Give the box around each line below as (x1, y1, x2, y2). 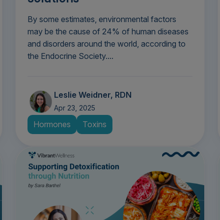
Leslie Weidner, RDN (54, 90, 132, 100)
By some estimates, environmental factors (27, 14, 176, 25)
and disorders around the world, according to (27, 39, 186, 49)
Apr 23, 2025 (54, 104, 95, 112)
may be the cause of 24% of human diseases (27, 27, 189, 37)
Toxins (82, 119, 107, 130)
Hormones (33, 119, 71, 130)
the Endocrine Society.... (27, 51, 113, 61)
